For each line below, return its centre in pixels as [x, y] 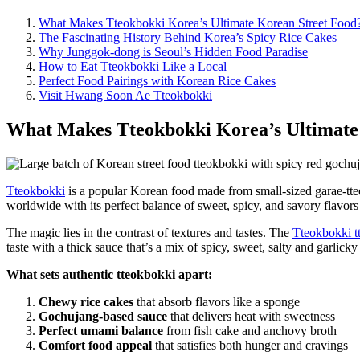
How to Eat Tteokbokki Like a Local [133, 67]
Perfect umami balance [101, 331]
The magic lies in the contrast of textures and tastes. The [149, 233]
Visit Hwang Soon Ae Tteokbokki [125, 96]
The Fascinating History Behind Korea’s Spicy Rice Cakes [188, 38]
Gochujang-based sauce [103, 317]
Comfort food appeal [95, 346]
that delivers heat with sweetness [251, 317]
